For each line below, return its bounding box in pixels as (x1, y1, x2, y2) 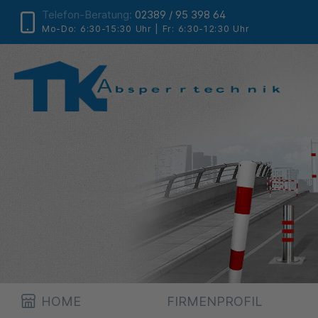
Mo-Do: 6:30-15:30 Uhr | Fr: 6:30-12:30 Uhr (41, 23, 250, 34)
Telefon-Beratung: (41, 7, 132, 21)
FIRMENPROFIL (166, 293, 263, 309)
